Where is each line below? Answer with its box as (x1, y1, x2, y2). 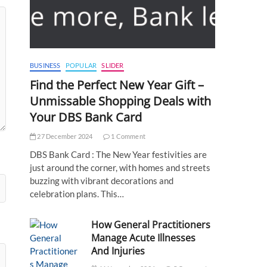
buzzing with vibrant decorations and (30, 175, 173, 186)
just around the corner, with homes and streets (30, 162, 210, 173)
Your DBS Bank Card (30, 108, 142, 125)
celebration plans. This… (30, 188, 124, 199)
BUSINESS (30, 61, 61, 69)
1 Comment (110, 132, 146, 140)
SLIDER (101, 61, 124, 69)
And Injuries (91, 244, 145, 257)
